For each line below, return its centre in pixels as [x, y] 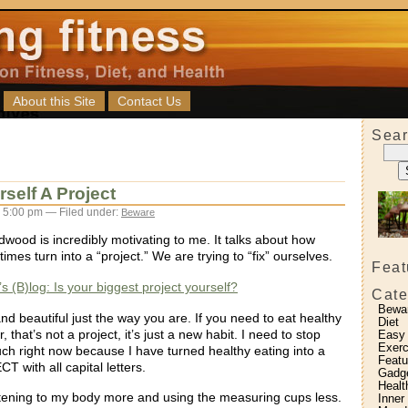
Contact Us [149, 101]
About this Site [54, 101]
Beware [138, 212]
